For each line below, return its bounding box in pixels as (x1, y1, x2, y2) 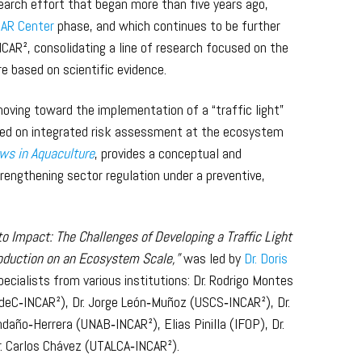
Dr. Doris (244, 249, 288, 268)
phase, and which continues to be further (54, 16, 281, 36)
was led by (180, 249, 245, 268)
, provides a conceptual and (95, 143, 242, 162)
